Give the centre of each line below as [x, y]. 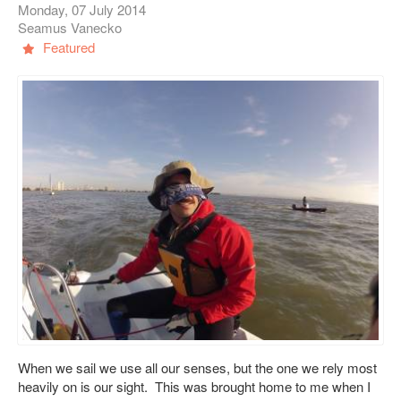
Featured [67, 47]
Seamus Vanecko [70, 27]
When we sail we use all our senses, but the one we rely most [197, 367]
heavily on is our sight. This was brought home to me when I [194, 386]
